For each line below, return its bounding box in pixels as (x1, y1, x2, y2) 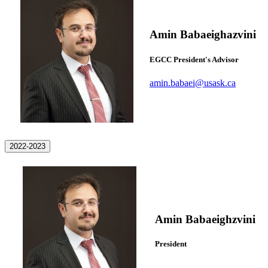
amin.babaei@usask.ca (150, 77, 236, 88)
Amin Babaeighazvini (150, 28, 256, 41)
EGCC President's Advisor (150, 55, 239, 65)
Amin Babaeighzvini (155, 212, 255, 226)
